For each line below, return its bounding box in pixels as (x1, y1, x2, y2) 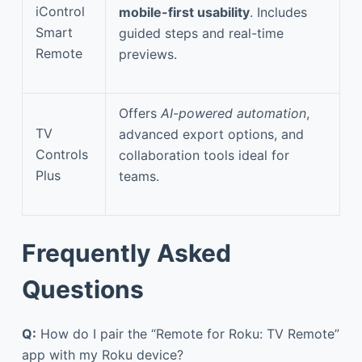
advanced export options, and (119, 125, 304, 142)
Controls (36, 145, 88, 162)
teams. (119, 167, 159, 184)
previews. (119, 45, 177, 62)
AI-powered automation (161, 104, 306, 121)
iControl (36, 2, 85, 19)
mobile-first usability (119, 3, 250, 20)
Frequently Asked (21, 238, 231, 267)
